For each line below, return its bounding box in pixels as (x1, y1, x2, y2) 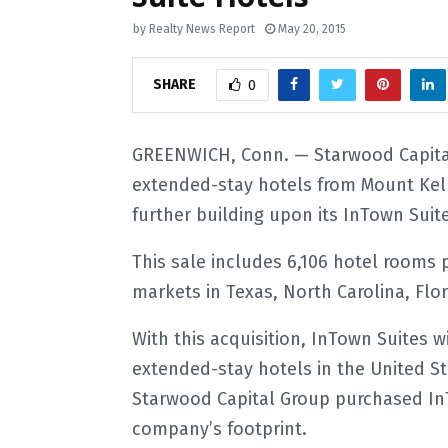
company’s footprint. (132, 418, 307, 440)
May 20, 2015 (278, 22, 346, 36)
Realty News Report (149, 22, 255, 36)
